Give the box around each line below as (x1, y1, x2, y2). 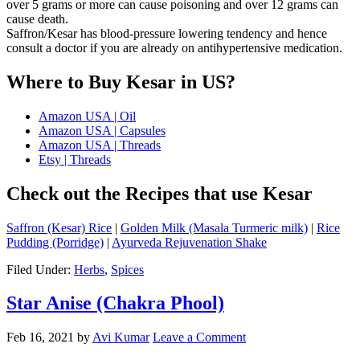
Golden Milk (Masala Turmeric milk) (121, 220, 308, 235)
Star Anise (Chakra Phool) (6, 292, 224, 314)
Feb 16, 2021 (6, 330, 74, 345)
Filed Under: (6, 262, 74, 276)
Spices (111, 262, 144, 276)
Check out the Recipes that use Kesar (6, 182, 313, 204)
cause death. (6, 11, 68, 26)
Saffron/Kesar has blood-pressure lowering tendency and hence (6, 26, 327, 40)
